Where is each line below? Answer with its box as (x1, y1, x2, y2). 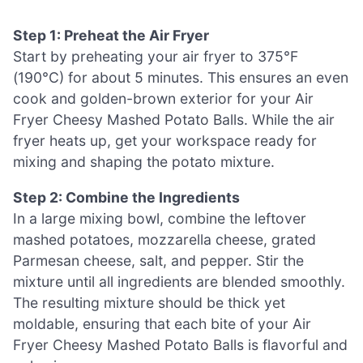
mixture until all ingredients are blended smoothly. (13, 272, 345, 290)
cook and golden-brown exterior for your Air (13, 89, 314, 107)
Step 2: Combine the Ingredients (13, 188, 240, 206)
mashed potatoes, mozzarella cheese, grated (13, 230, 316, 248)
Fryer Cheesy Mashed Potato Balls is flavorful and (13, 335, 348, 353)
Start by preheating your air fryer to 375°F (13, 47, 298, 65)
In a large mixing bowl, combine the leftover (13, 209, 306, 227)
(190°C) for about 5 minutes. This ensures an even (13, 68, 348, 86)
